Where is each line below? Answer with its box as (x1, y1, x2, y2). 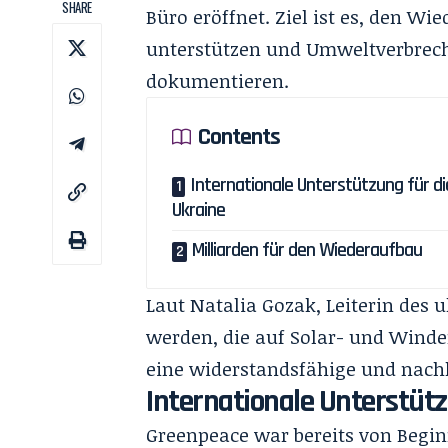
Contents (198, 122, 281, 152)
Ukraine (172, 197, 226, 223)
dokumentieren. (146, 68, 290, 94)
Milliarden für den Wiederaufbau (192, 237, 423, 263)
